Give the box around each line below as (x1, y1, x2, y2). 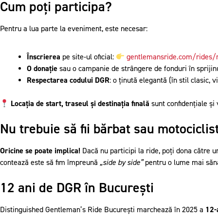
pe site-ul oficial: (60, 52, 116, 62)
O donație (27, 64, 57, 73)
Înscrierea (27, 52, 60, 62)
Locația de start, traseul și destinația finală (11, 99, 150, 109)
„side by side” (100, 157, 143, 167)
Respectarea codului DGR (27, 75, 109, 85)
